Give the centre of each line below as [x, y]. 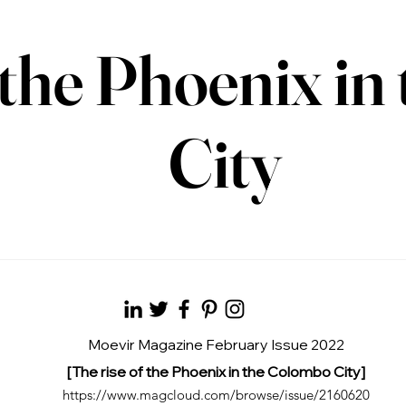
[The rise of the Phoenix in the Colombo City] [216, 372]
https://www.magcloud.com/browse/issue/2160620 [216, 395]
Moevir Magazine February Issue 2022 [216, 344]
